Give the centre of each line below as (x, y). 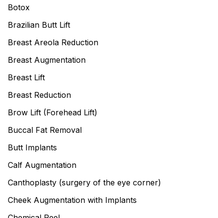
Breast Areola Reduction (53, 42)
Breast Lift (26, 77)
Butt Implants (32, 147)
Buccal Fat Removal (45, 130)
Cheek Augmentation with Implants (72, 200)
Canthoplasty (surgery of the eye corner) (84, 182)
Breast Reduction (39, 95)
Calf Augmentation (42, 165)
